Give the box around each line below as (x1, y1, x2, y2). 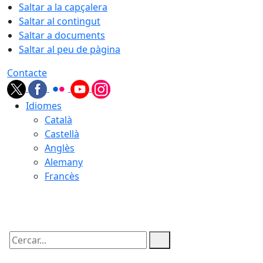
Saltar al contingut (19, 15, 100, 28)
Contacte (7, 66, 47, 79)
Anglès (45, 141, 75, 154)
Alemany (45, 156, 83, 168)
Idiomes (26, 99, 62, 112)
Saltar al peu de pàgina (19, 43, 120, 56)
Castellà (45, 127, 79, 140)
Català (45, 113, 72, 126)
